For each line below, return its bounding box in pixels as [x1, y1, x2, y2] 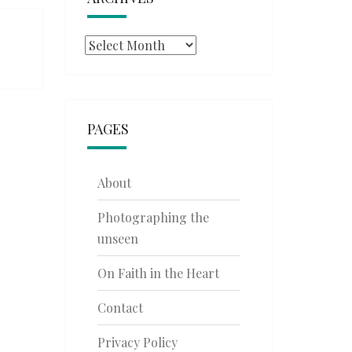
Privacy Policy [97, 334, 178, 350]
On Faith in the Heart [97, 265, 219, 281]
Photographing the [97, 209, 209, 225]
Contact [97, 299, 143, 316]
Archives [83, 36, 134, 53]
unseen [97, 230, 138, 247]
